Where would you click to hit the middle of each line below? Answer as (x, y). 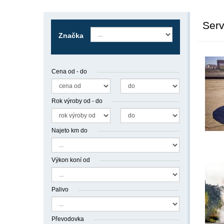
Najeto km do (69, 130)
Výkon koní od (71, 160)
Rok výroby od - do (77, 101)
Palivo (60, 189)
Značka (71, 35)
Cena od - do (69, 71)
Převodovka (68, 219)
